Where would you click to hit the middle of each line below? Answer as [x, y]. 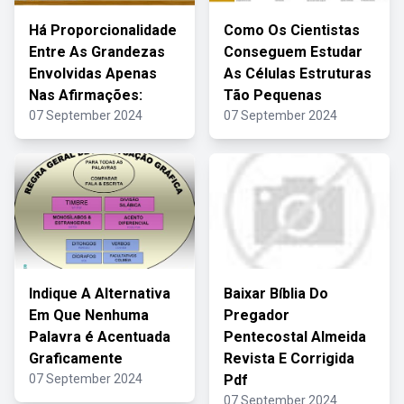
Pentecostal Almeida [295, 337]
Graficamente [76, 358]
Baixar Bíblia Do [276, 294]
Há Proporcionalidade [103, 30]
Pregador [257, 315]
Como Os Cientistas [292, 30]
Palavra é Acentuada [100, 337]
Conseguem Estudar [293, 52]
